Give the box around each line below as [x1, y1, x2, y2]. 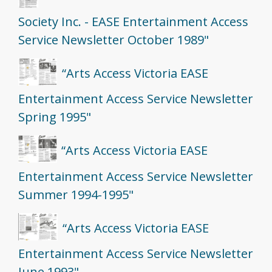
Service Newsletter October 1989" [18, 31, 209, 48]
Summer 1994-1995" [18, 186, 134, 203]
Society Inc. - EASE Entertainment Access [18, 13, 248, 30]
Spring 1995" [18, 109, 91, 126]
